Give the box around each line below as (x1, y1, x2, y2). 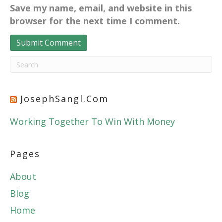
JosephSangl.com (20, 93, 109, 105)
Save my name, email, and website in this (10, 2, 192, 14)
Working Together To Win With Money (10, 115, 175, 127)
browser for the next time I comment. (10, 15, 180, 27)
